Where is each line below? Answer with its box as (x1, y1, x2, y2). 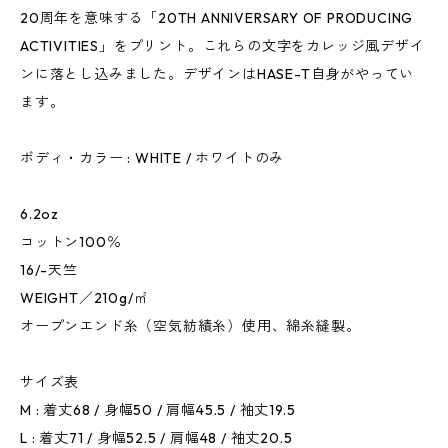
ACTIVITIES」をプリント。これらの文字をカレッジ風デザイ (20, 37, 425, 56)
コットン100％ (20, 233, 122, 252)
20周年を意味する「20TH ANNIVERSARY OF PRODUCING (20, 9, 414, 28)
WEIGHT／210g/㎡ (20, 289, 149, 308)
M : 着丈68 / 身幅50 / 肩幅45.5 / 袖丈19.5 (20, 401, 296, 420)
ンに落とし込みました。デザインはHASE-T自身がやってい (20, 65, 415, 84)
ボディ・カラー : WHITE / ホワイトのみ (20, 149, 285, 168)
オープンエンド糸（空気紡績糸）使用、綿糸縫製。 (20, 317, 361, 336)
